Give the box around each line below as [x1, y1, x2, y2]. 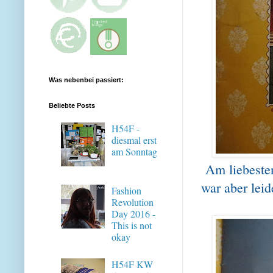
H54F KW [112, 257, 154, 271]
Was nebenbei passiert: [49, 76, 124, 83]
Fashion [112, 184, 142, 197]
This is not [112, 219, 152, 232]
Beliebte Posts [49, 101, 95, 109]
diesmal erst [112, 133, 157, 146]
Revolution [112, 196, 154, 209]
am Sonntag [112, 144, 158, 158]
